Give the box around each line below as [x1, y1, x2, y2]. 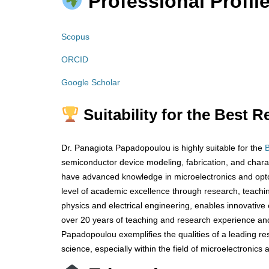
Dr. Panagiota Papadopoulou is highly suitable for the [61, 143, 265, 153]
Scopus [61, 32, 89, 42]
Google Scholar [61, 77, 122, 88]
